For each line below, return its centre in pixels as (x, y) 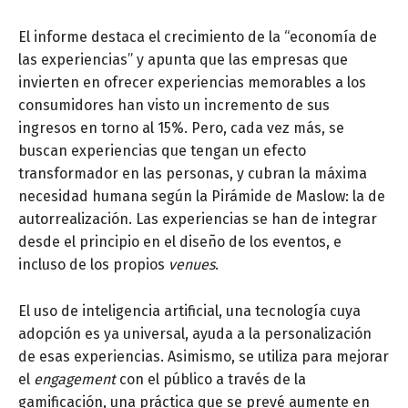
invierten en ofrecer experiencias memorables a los (192, 83)
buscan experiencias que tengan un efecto (162, 151)
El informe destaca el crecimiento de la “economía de (198, 37)
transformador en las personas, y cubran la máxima (193, 174)
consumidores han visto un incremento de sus (174, 106)
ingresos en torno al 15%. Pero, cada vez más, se (181, 128)
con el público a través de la (211, 380)
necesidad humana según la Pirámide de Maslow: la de (202, 197)
